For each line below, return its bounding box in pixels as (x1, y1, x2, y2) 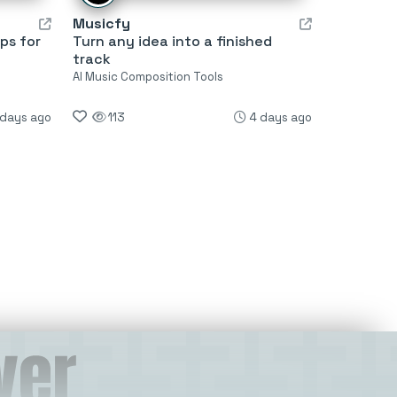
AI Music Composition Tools (72, 68, 223, 84)
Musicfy (72, 13, 130, 33)
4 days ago (248, 109, 312, 125)
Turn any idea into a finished (72, 31, 272, 51)
